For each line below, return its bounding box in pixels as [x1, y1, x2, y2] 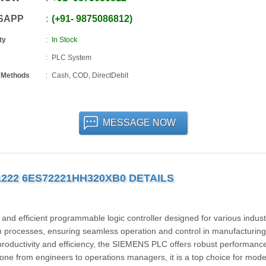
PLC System [51, 53, 91, 62]
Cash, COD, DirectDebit [51, 71, 128, 80]
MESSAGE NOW [102, 118, 176, 128]
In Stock [51, 36, 77, 44]
